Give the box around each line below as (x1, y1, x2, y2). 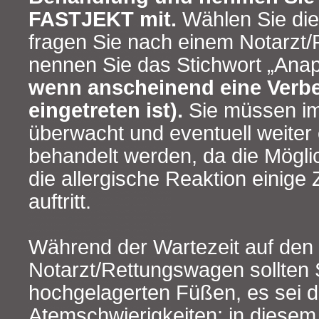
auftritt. (28, 190, 91, 214)
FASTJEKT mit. (28, 8, 177, 31)
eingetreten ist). (28, 99, 183, 122)
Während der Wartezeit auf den (28, 236, 313, 259)
